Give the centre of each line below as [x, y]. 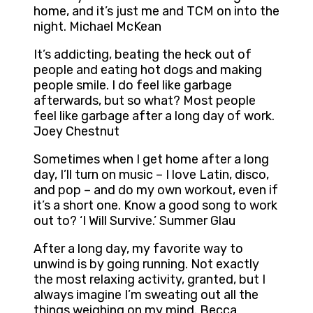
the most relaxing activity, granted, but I [150, 280]
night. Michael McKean [97, 27]
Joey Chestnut [77, 132]
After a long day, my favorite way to [138, 249]
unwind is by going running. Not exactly [146, 264]
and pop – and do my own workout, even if [156, 190]
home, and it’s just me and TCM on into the [156, 12]
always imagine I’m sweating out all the [146, 295]
